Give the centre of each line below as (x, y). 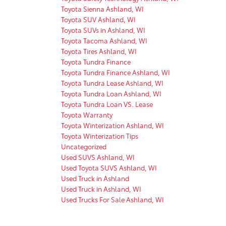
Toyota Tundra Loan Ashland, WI (111, 93)
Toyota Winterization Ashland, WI (112, 125)
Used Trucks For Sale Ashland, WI (112, 199)
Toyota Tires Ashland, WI (99, 51)
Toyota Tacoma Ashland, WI (104, 40)
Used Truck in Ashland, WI (101, 188)
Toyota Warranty (87, 114)
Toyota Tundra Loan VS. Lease (107, 104)
